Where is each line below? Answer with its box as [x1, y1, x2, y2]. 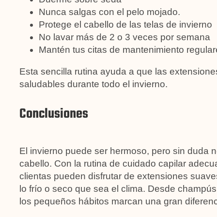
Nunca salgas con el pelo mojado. [39, 6, 180, 17]
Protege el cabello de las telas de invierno [39, 19, 212, 30]
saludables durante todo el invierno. [19, 78, 168, 89]
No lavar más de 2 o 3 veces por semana [39, 31, 210, 42]
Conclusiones [19, 103, 88, 124]
